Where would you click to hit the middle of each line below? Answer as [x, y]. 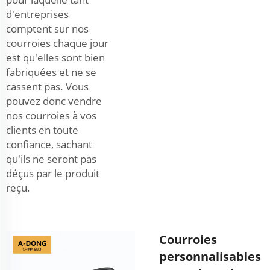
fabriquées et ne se [51, 72]
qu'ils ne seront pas [51, 159]
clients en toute [42, 130]
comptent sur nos [47, 28]
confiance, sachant [49, 144]
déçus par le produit [53, 173]
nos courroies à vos [51, 115]
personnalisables [210, 256]
